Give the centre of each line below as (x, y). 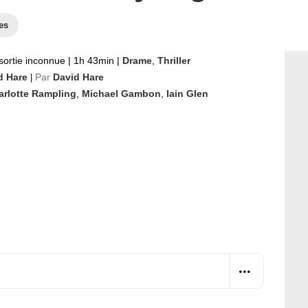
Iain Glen (187, 93)
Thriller (174, 60)
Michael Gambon (121, 93)
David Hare (78, 77)
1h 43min (94, 60)
